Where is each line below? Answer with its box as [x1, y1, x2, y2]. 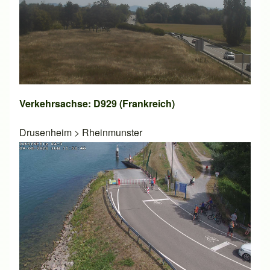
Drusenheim [19, 125, 72, 139]
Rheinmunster [82, 125, 142, 139]
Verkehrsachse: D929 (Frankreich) [19, 96, 175, 110]
